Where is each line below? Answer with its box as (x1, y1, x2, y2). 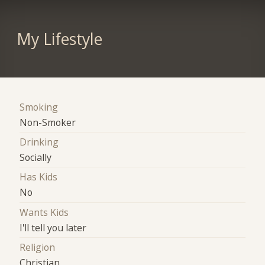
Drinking (20, 135, 59, 149)
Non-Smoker (20, 115, 76, 129)
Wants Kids (20, 205, 69, 219)
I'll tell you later (20, 221, 87, 234)
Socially (20, 151, 52, 164)
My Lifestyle (16, 28, 102, 50)
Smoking (20, 100, 59, 114)
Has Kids (20, 170, 58, 184)
